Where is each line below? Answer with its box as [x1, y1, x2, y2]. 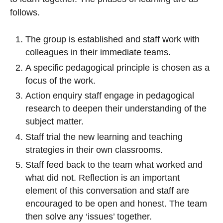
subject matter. [25, 116, 84, 127]
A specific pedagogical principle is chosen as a [25, 62, 210, 73]
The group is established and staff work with [25, 34, 200, 45]
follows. [10, 7, 40, 18]
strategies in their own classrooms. [25, 144, 163, 155]
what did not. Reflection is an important [25, 173, 180, 183]
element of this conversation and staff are [25, 186, 189, 196]
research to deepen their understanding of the [25, 104, 207, 114]
